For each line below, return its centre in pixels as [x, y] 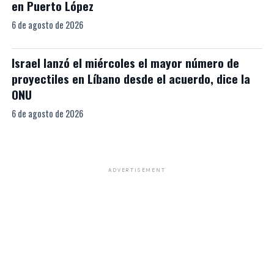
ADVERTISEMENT [137, 170]
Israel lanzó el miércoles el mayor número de [125, 63]
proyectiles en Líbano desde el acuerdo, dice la [131, 79]
